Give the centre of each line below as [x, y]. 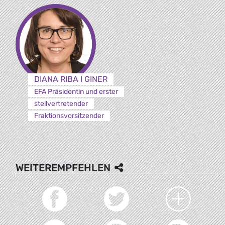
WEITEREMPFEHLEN [63, 167]
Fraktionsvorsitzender [69, 116]
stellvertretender [61, 103]
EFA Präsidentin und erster [76, 91]
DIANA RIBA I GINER [71, 79]
